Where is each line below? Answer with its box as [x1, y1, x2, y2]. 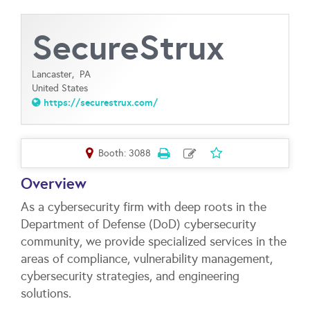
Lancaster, [32, 69, 80, 80]
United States [32, 82, 88, 94]
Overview [21, 174, 86, 193]
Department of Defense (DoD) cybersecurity [21, 217, 256, 232]
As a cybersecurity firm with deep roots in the [21, 199, 266, 215]
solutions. [21, 286, 71, 301]
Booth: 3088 [98, 147, 151, 159]
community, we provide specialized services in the [21, 234, 286, 249]
